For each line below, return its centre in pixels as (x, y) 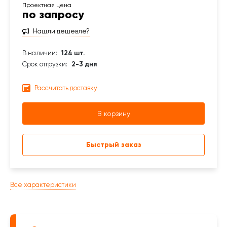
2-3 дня (84, 64)
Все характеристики (43, 185)
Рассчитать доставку (66, 88)
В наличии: (40, 53)
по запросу (53, 14)
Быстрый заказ (113, 145)
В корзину (113, 113)
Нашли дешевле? (61, 31)
